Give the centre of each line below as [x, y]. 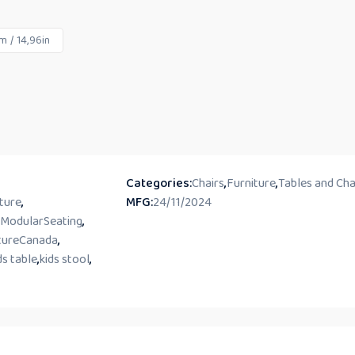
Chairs [208, 183]
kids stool [65, 259]
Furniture [252, 183]
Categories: [159, 183]
